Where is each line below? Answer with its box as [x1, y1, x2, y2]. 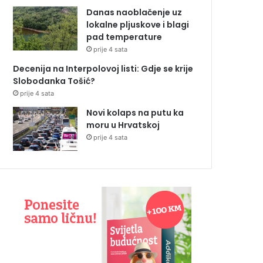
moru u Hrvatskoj [86, 119, 160, 131]
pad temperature [86, 31, 162, 43]
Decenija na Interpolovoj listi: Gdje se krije [13, 63, 193, 75]
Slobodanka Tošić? [13, 75, 95, 87]
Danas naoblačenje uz [86, 6, 182, 19]
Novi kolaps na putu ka [86, 107, 184, 119]
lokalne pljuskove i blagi [86, 19, 189, 31]
